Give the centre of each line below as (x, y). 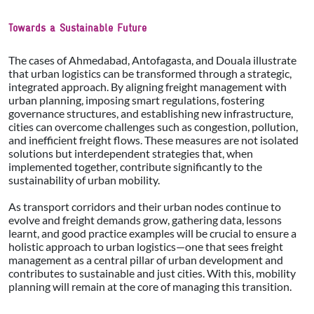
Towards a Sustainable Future (77, 27)
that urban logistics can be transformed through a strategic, (150, 73)
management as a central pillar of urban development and (146, 259)
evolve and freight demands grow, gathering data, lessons (145, 219)
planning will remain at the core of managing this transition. (150, 286)
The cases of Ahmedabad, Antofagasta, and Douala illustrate (152, 60)
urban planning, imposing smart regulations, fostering (136, 100)
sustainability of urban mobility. (84, 179)
